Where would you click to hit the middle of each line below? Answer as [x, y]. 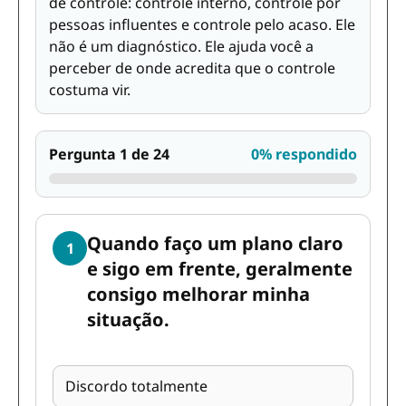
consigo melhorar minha [198, 294]
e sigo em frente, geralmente [220, 269]
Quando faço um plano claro [215, 243]
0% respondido [304, 154]
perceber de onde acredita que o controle [192, 68]
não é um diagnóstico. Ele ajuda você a [181, 46]
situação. [128, 319]
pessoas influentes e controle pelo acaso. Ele [202, 24]
